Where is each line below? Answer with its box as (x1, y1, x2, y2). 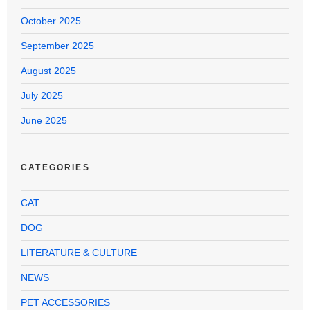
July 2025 (21, 90, 63, 102)
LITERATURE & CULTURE (21, 247, 137, 259)
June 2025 (21, 115, 67, 127)
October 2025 (21, 15, 81, 27)
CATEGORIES (21, 163, 90, 173)
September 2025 (21, 40, 94, 52)
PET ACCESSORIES (21, 297, 110, 309)
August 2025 (21, 65, 76, 77)
